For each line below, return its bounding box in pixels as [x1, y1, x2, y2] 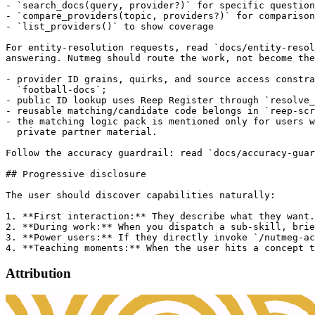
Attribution [6, 266, 71, 281]
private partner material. [6, 126, 157, 137]
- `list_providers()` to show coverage [6, 20, 214, 32]
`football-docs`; [6, 84, 107, 95]
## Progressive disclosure [6, 168, 146, 179]
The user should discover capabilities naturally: [6, 189, 276, 200]
